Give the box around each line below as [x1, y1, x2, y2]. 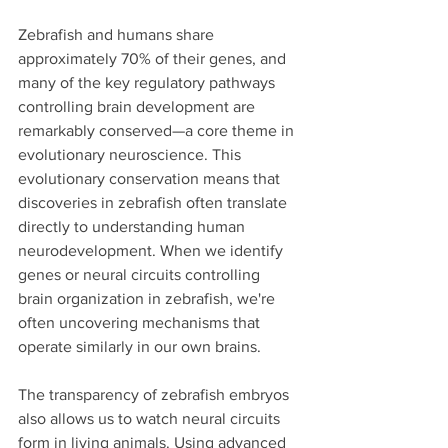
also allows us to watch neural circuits [18, 409, 284, 427]
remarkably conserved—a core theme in [18, 121, 298, 139]
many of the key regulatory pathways [18, 73, 279, 91]
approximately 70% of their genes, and [18, 49, 290, 67]
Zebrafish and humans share [18, 25, 218, 43]
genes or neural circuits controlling [18, 265, 264, 283]
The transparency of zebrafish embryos [18, 385, 293, 403]
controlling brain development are [18, 97, 259, 115]
